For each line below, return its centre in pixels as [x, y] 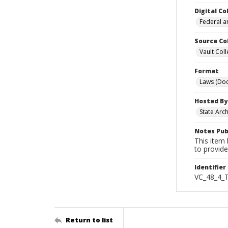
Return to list [89, 220]
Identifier [210, 167]
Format [207, 71]
